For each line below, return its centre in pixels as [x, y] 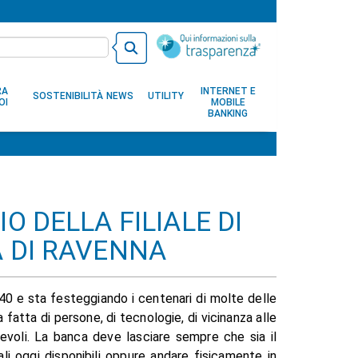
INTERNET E [228, 91]
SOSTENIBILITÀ [68, 96]
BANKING [228, 113]
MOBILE [228, 102]
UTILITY [166, 96]
